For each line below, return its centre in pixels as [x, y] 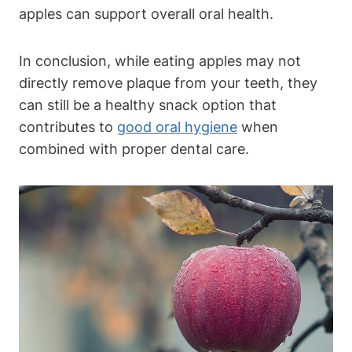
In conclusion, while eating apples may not [160, 60]
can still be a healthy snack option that [148, 104]
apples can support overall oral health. [146, 13]
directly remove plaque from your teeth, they [168, 82]
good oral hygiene [177, 126]
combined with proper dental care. [134, 148]
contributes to [68, 126]
